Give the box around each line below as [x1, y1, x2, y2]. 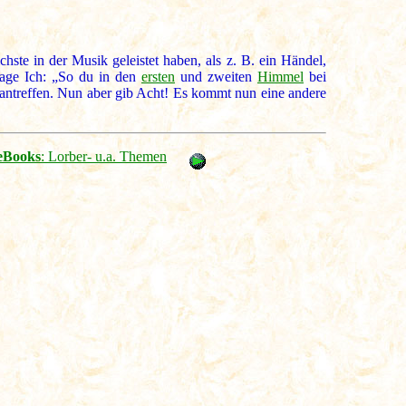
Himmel [257, 69, 304, 85]
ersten [141, 69, 175, 85]
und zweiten [175, 69, 257, 85]
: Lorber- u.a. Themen [41, 149, 167, 165]
